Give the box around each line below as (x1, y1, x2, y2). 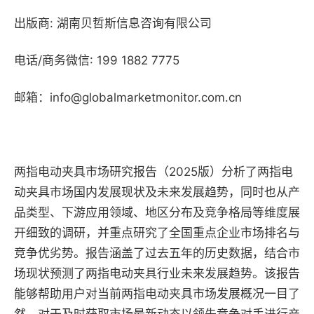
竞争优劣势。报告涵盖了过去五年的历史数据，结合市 (14, 246, 300, 261)
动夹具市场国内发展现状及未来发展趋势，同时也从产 (14, 185, 300, 200)
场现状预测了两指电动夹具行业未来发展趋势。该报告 (14, 266, 300, 281)
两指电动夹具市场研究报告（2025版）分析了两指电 (14, 165, 293, 179)
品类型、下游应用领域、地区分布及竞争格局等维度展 (14, 205, 300, 220)
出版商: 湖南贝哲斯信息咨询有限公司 (14, 16, 212, 31)
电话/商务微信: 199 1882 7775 (14, 53, 179, 68)
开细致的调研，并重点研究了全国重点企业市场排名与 (14, 226, 300, 240)
